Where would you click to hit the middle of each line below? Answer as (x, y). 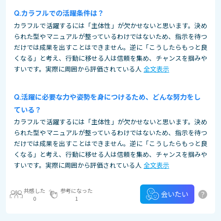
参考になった (76, 190)
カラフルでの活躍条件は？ (63, 13)
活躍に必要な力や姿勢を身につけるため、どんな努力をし (111, 97)
